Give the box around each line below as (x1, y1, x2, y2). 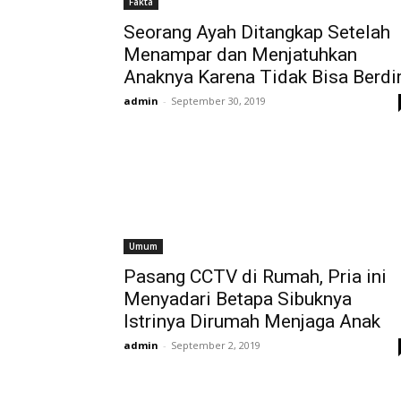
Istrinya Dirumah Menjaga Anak (124, 311, 380, 332)
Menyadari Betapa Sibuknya (124, 288, 352, 310)
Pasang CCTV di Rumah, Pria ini (124, 266, 387, 287)
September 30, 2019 (171, 94, 266, 107)
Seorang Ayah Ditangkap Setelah (124, 21, 390, 43)
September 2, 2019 (171, 338, 260, 352)
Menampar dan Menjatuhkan (124, 44, 357, 65)
